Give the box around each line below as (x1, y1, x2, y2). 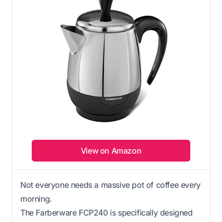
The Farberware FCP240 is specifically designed (20, 207, 193, 218)
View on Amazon (80, 145, 142, 156)
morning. (20, 193, 52, 204)
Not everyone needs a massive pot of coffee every (20, 179, 201, 190)
